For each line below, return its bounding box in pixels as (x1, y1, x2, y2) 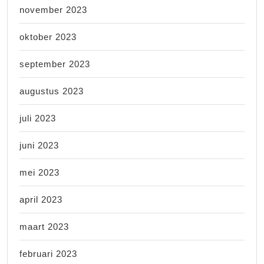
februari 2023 (19, 248, 77, 259)
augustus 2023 (19, 85, 84, 96)
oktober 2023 (19, 31, 77, 42)
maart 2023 (19, 221, 69, 232)
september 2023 (19, 58, 90, 69)
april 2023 (19, 194, 62, 204)
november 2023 (19, 4, 87, 15)
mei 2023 (19, 167, 60, 177)
